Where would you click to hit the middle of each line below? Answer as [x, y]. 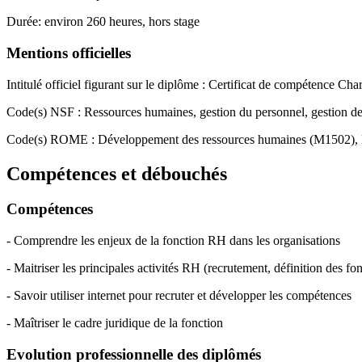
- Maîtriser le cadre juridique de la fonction [115, 323]
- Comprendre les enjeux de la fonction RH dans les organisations [173, 241]
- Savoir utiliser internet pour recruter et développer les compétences [179, 296]
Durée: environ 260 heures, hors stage [103, 22]
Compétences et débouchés [117, 173]
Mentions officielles [69, 53]
